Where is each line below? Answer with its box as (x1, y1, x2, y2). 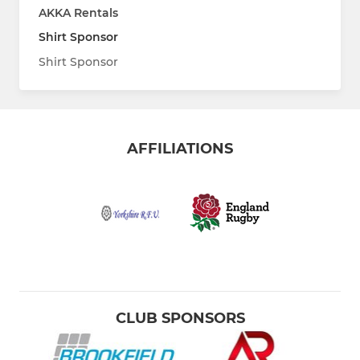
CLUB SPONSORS (115, 309, 245, 327)
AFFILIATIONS (127, 139, 233, 157)
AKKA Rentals (39, 5, 118, 20)
